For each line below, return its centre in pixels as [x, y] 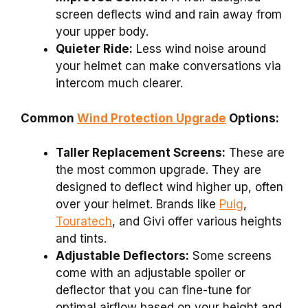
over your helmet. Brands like [137, 205]
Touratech [84, 222]
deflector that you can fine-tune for [153, 290]
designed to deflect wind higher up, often [169, 187]
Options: [253, 118]
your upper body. [102, 32]
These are [255, 153]
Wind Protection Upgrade [152, 118]
